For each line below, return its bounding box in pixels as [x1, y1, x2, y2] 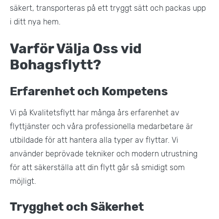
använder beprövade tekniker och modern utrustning [10, 149, 197, 158]
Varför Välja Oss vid [10, 40, 142, 57]
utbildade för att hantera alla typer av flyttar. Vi [10, 135, 178, 145]
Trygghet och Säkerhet [10, 199, 144, 214]
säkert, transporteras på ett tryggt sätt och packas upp [10, 3, 206, 13]
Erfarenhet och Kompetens [10, 84, 168, 98]
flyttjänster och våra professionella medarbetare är [10, 121, 193, 131]
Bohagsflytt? [10, 56, 101, 73]
